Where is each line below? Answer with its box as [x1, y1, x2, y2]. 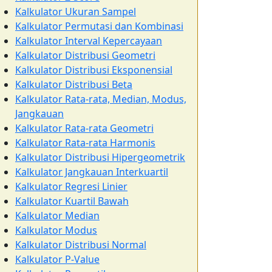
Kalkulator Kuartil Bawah [15, 194, 129, 208]
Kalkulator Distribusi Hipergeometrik [15, 151, 185, 164]
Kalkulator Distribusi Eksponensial [15, 63, 172, 76]
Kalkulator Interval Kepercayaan [15, 34, 162, 47]
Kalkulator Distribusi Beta [15, 78, 132, 91]
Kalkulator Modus [15, 223, 97, 237]
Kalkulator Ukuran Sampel [15, 5, 136, 18]
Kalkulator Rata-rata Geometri [15, 121, 154, 135]
